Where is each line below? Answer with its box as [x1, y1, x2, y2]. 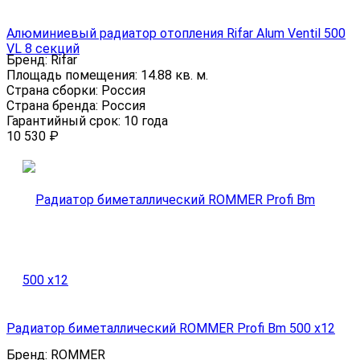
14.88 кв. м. [141, 67, 208, 83]
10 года [124, 112, 168, 129]
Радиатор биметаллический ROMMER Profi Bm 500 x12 [6, 320, 335, 336]
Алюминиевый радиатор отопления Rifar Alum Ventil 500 [6, 25, 346, 41]
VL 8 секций [6, 40, 80, 56]
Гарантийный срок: [6, 112, 124, 129]
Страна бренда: [6, 97, 101, 113]
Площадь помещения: [6, 67, 141, 83]
